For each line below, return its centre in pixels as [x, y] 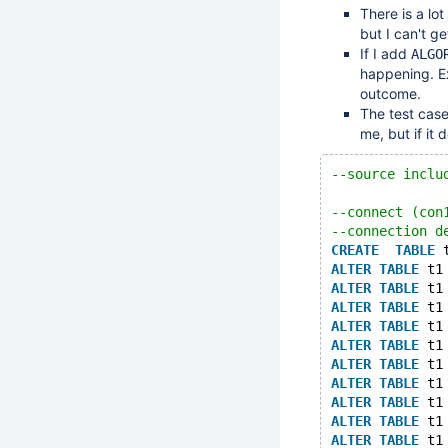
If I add [385, 53]
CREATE [355, 250]
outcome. [390, 93]
